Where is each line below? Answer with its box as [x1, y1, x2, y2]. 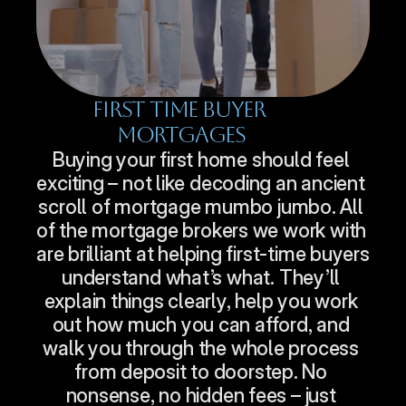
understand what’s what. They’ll [62, 266, 341, 289]
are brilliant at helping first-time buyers [36, 242, 370, 266]
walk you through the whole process [43, 336, 359, 360]
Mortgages [116, 122, 246, 148]
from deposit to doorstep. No [74, 360, 328, 383]
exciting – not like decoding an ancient [36, 171, 365, 195]
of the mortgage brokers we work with [36, 218, 367, 242]
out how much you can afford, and [52, 313, 350, 336]
